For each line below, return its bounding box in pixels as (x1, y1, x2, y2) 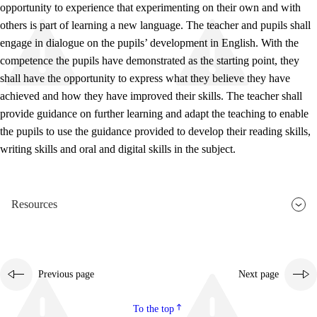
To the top (133, 304, 174, 315)
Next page (238, 269, 279, 280)
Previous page (38, 269, 94, 280)
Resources (11, 198, 57, 211)
